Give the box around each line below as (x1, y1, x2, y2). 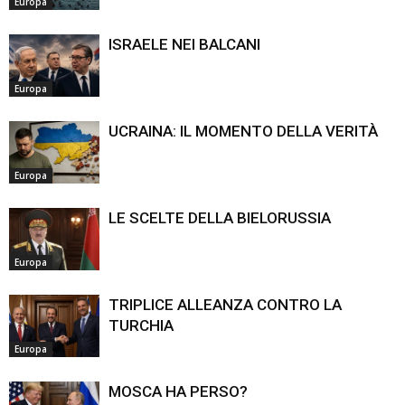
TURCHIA (108, 316, 174, 334)
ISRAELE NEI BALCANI (108, 34, 260, 53)
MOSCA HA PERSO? (108, 381, 248, 400)
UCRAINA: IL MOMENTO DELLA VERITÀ (108, 121, 378, 140)
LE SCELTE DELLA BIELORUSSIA (108, 208, 331, 227)
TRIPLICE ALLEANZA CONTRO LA (108, 295, 342, 314)
